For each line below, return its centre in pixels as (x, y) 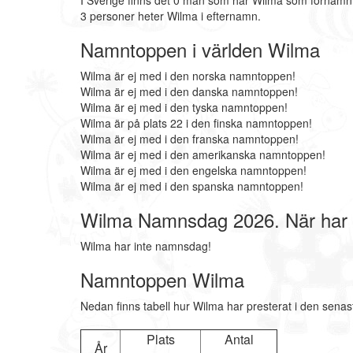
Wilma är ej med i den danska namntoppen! (189, 91)
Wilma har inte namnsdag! (146, 246)
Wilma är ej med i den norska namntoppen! (188, 76)
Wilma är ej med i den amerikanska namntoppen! (203, 154)
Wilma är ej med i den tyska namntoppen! (184, 107)
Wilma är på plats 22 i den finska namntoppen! (196, 123)
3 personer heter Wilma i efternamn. (171, 16)
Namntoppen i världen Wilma (200, 49)
